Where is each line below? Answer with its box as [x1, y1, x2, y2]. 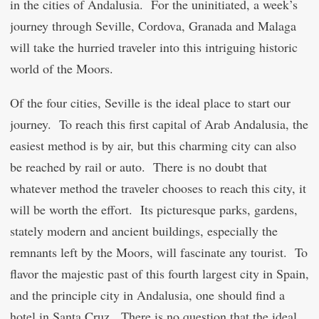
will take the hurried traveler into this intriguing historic [10, 38, 298, 56]
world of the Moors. [10, 60, 113, 77]
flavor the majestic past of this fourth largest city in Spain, [10, 265, 309, 282]
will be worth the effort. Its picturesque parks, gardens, [10, 201, 298, 218]
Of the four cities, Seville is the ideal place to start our [10, 94, 291, 111]
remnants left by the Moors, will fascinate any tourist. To [10, 244, 308, 261]
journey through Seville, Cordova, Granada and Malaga [10, 17, 296, 34]
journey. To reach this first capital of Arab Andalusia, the [10, 115, 308, 132]
